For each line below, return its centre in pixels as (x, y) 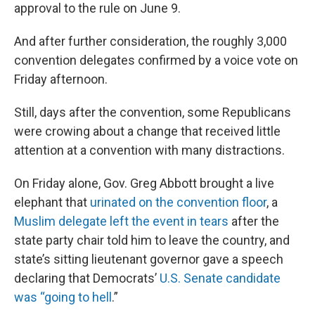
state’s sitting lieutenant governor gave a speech (149, 259)
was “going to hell (63, 297)
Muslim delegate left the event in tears (121, 221)
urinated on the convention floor (178, 202)
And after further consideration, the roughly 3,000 (150, 41)
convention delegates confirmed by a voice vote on (156, 60)
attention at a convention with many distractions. (149, 150)
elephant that (52, 202)
